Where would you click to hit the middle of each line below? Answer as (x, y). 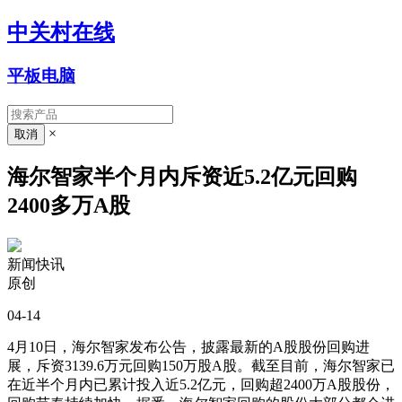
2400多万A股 (69, 206)
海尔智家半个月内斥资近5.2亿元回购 (182, 177)
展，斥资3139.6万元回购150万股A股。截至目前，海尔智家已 (201, 366)
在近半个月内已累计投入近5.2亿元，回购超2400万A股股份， (201, 385)
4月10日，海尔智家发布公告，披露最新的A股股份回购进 (188, 347)
